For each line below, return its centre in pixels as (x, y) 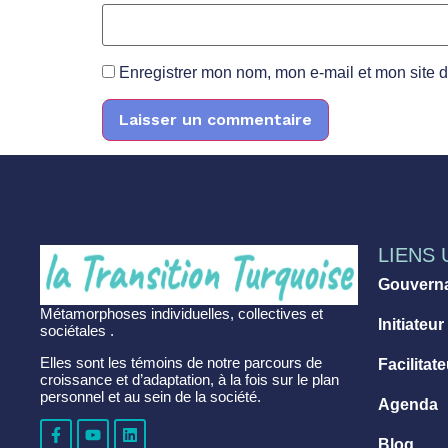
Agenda (408, 405)
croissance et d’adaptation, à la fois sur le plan (189, 379)
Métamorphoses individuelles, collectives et (181, 314)
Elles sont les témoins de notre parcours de (181, 362)
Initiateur (411, 325)
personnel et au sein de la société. (150, 396)
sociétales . (77, 331)
